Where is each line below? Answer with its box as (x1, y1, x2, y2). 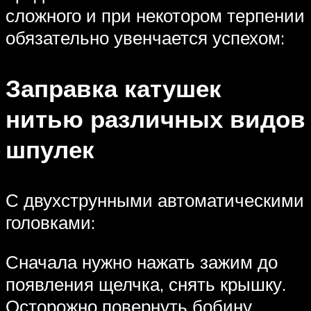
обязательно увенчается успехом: (6, 26, 285, 49)
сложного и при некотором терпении (6, 3, 305, 26)
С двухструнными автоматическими (6, 188, 304, 211)
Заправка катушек (6, 72, 221, 103)
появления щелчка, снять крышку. (6, 273, 286, 296)
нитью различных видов (6, 103, 305, 134)
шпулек (6, 133, 94, 165)
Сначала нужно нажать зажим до (6, 251, 278, 274)
